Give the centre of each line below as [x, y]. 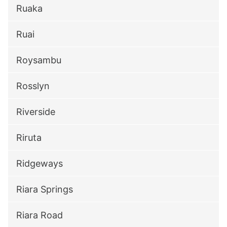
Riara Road [40, 215]
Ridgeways [40, 163]
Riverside [36, 112]
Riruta [29, 138]
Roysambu [39, 60]
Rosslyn [33, 86]
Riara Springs [45, 189]
